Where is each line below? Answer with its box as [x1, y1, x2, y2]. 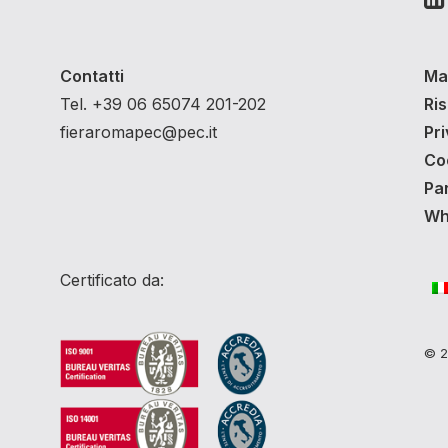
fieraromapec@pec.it [60, 122, 217, 142]
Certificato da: [60, 270, 164, 290]
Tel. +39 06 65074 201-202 [60, 94, 266, 114]
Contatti [60, 66, 124, 86]
